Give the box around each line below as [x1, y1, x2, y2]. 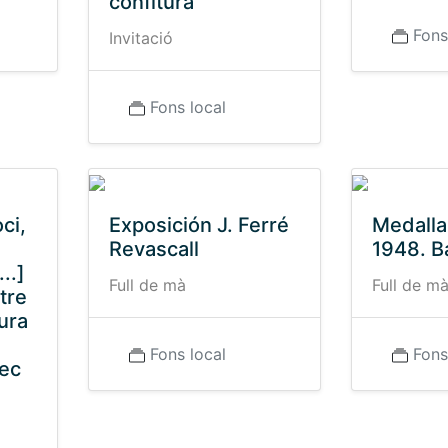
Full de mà [108, 275, 186, 295]
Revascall [108, 237, 199, 261]
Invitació [108, 28, 173, 48]
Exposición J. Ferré [108, 213, 289, 237]
